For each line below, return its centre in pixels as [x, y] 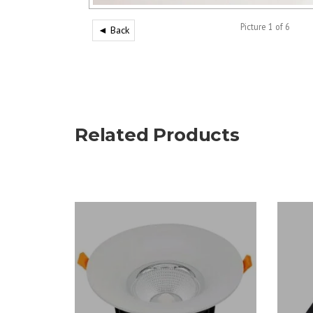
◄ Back [114, 30]
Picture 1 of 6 [265, 27]
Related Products [157, 135]
